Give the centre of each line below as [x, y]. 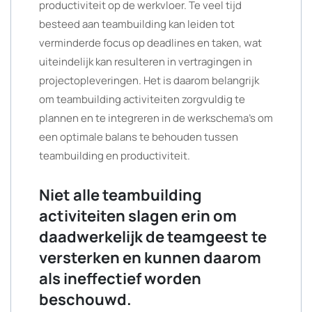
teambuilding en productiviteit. [115, 156]
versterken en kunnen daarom [150, 258]
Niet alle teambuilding [120, 195]
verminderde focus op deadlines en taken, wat [150, 43]
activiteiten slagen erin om [138, 216]
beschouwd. [85, 299]
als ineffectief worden [120, 279]
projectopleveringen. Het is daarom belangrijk [149, 80]
